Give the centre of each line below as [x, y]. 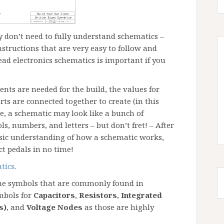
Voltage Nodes [54, 207]
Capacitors [53, 195]
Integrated [141, 195]
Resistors [98, 195]
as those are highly [118, 207]
